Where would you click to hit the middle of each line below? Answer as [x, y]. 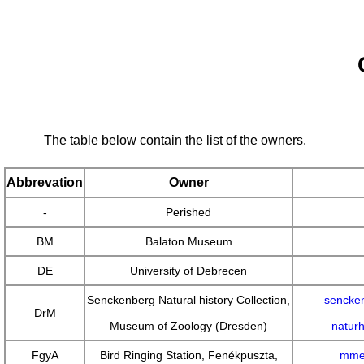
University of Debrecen [188, 271]
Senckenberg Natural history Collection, [188, 300]
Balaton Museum [188, 242]
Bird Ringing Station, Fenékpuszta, [188, 355]
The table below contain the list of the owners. [175, 141]
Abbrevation [45, 183]
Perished [188, 212]
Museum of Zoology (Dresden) [188, 326]
